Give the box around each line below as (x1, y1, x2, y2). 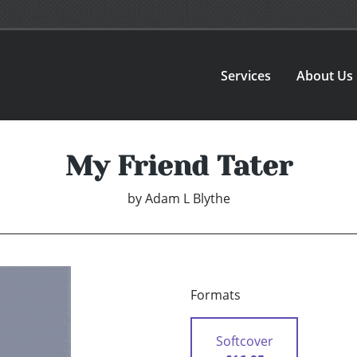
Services (221, 66, 272, 84)
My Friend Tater (65, 150, 292, 182)
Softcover (215, 332, 273, 351)
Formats (190, 286, 241, 304)
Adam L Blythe (144, 190, 230, 208)
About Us (296, 66, 354, 84)
